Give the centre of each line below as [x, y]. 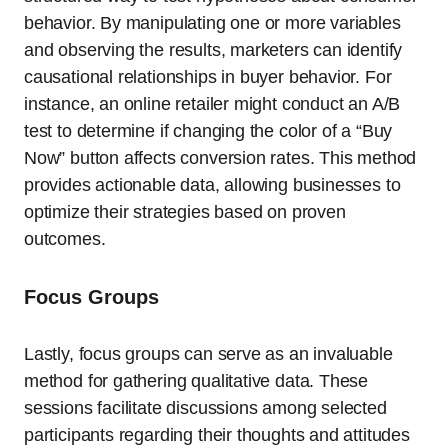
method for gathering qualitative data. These [196, 381]
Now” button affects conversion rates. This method [220, 158]
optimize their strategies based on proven [185, 212]
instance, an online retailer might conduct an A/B [212, 104]
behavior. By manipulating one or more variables [212, 23]
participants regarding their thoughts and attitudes [217, 435]
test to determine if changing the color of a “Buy [208, 131]
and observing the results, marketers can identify [213, 50]
